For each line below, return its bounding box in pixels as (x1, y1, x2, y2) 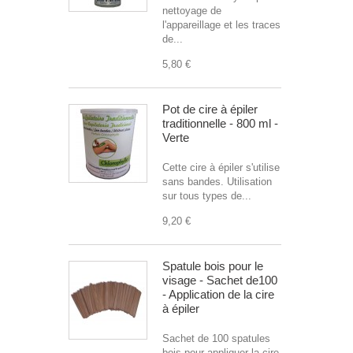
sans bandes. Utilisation (162, 176, 272, 188)
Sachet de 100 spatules (162, 333, 270, 344)
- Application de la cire (162, 288, 274, 301)
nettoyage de (162, 5, 221, 17)
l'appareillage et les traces (162, 19, 281, 31)
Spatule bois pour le (162, 259, 263, 273)
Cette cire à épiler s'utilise (162, 162, 280, 173)
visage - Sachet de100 (162, 273, 277, 287)
